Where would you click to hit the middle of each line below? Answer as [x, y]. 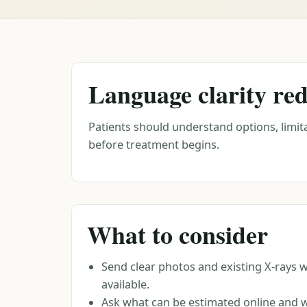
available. [126, 285]
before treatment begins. [154, 144]
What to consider [177, 234]
